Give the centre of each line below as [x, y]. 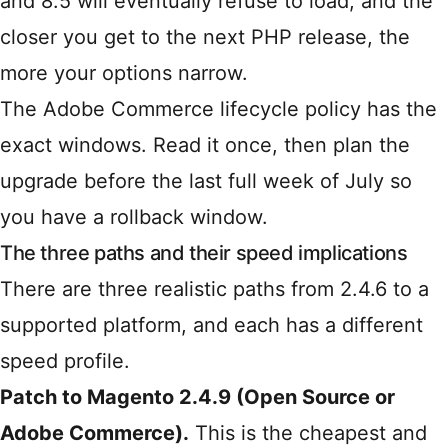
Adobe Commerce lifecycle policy [202, 109]
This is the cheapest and [308, 433]
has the [399, 109]
